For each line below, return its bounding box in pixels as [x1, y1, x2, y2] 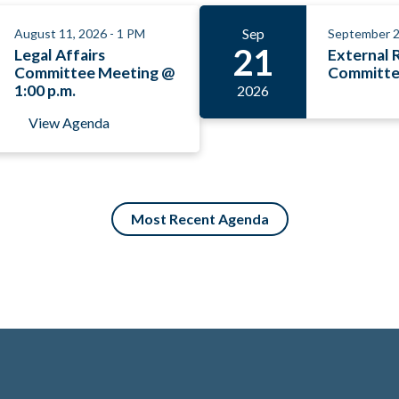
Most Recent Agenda [130, 210, 269, 228]
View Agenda [28, 114, 110, 132]
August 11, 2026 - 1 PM [14, 25, 145, 41]
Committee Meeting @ [14, 62, 175, 82]
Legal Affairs [14, 45, 105, 64]
